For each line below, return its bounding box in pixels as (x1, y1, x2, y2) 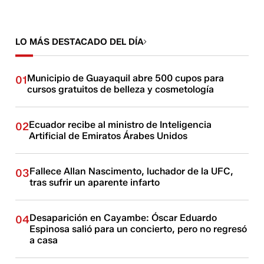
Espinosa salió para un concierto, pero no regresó (29, 223, 247, 235)
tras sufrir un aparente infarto (29, 177, 160, 188)
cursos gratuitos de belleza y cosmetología (27, 84, 214, 95)
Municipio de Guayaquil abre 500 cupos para (27, 72, 225, 84)
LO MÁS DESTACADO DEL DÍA (15, 37, 144, 47)
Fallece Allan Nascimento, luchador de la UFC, (29, 166, 234, 177)
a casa (29, 235, 58, 246)
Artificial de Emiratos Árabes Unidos (29, 130, 188, 141)
